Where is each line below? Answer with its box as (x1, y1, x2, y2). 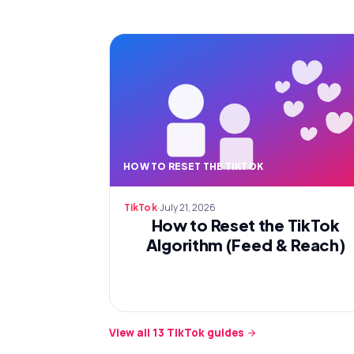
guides (205, 325, 247, 340)
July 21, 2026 (159, 201, 216, 215)
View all (109, 325, 153, 340)
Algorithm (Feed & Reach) (145, 235, 345, 255)
